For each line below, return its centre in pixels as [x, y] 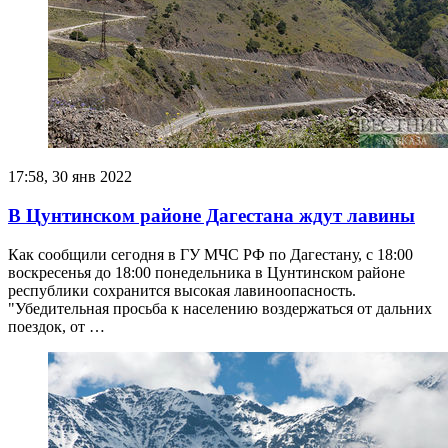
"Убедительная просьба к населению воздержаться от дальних [220, 308]
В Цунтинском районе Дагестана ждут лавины [211, 215]
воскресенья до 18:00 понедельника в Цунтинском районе [206, 272]
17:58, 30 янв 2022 [70, 177]
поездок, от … [56, 326]
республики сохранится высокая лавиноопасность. [182, 290]
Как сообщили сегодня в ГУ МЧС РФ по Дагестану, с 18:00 [210, 254]
